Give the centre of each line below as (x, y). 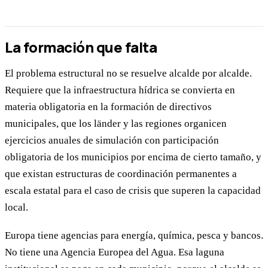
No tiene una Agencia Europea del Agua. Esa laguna (115, 252)
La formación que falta (81, 47)
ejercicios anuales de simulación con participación (112, 141)
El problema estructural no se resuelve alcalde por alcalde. (128, 74)
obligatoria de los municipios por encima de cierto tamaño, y (133, 157)
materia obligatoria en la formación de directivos (108, 107)
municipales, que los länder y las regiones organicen (116, 124)
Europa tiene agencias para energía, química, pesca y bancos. (134, 235)
